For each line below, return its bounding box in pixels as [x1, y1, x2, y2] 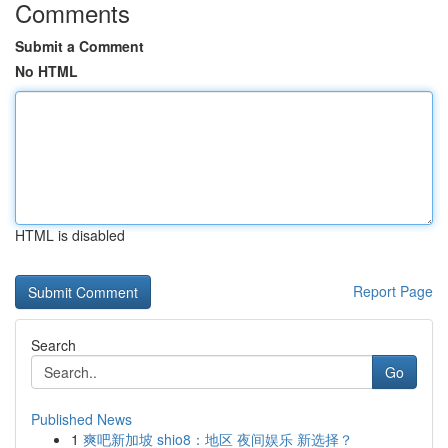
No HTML [15, 61, 78, 81]
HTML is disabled [15, 225, 125, 245]
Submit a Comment [15, 36, 144, 56]
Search [31, 335, 76, 355]
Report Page [353, 281, 433, 301]
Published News [31, 409, 132, 429]
